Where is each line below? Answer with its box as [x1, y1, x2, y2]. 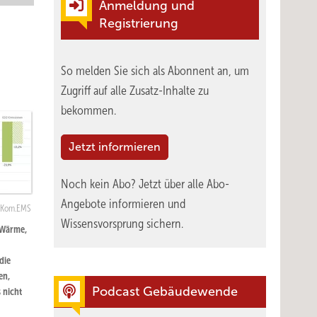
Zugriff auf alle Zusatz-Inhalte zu [61, 83, 209, 98]
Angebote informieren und [61, 197, 185, 211]
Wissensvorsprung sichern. [61, 217, 183, 231]
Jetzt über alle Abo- [139, 177, 229, 191]
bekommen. [61, 103, 116, 117]
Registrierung [99, 16, 178, 30]
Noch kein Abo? [61, 177, 139, 191]
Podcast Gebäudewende [92, 284, 238, 299]
